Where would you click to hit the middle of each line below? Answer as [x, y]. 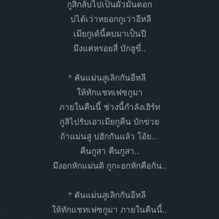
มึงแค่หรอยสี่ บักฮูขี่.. [109, 48]
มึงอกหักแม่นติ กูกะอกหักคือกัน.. [109, 166]
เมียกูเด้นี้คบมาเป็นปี [109, 34]
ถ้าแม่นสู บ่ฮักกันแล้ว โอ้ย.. [109, 136]
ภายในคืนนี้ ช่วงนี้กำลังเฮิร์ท [109, 107]
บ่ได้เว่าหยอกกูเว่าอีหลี [109, 19]
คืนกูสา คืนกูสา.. [109, 151]
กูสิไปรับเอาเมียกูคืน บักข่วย [109, 122]
